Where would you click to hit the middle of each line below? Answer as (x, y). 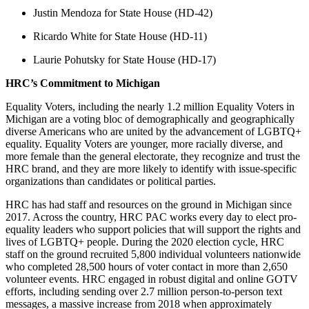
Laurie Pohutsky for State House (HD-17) (124, 59)
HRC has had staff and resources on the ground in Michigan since (149, 204)
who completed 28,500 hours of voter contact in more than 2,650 (147, 266)
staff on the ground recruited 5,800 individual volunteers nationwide (153, 254)
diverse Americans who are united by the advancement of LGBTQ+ (153, 131)
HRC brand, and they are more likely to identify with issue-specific (151, 168)
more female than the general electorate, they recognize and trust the (153, 156)
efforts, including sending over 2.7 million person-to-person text (144, 291)
